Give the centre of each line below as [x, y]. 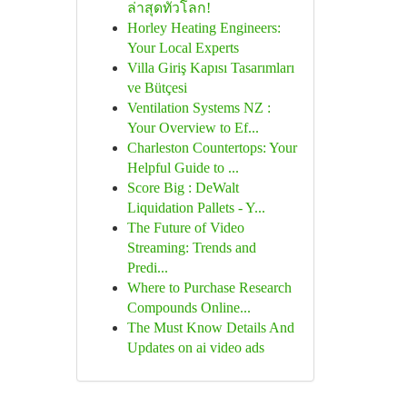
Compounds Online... [189, 308]
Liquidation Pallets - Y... [196, 208]
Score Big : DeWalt [183, 188]
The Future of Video [185, 228]
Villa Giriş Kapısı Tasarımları [210, 68]
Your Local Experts [183, 48]
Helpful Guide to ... [183, 168]
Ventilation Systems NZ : [199, 108]
